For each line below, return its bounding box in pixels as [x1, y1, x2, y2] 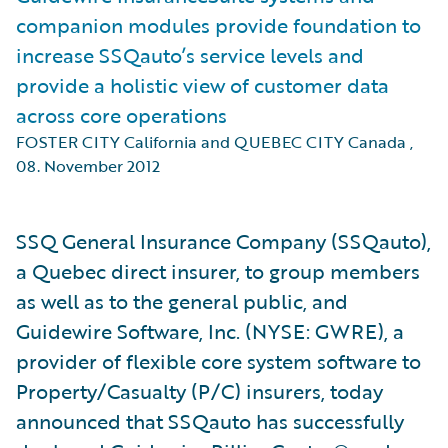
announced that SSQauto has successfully [16, 406, 404, 436]
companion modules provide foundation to [16, 10, 421, 40]
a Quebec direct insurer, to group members [16, 256, 420, 286]
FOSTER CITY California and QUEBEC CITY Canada [16, 130, 406, 154]
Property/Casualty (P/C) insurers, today [16, 376, 383, 406]
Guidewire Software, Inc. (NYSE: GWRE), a [16, 316, 404, 346]
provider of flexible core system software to [16, 346, 421, 376]
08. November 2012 [16, 154, 160, 178]
